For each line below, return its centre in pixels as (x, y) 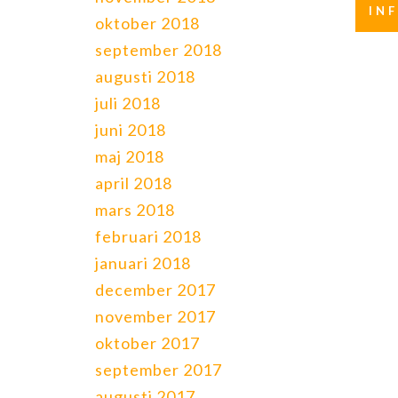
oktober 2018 (147, 23)
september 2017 (159, 370)
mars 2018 (135, 210)
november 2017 (155, 316)
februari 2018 (148, 236)
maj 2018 (130, 156)
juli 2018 (128, 103)
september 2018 (159, 50)
